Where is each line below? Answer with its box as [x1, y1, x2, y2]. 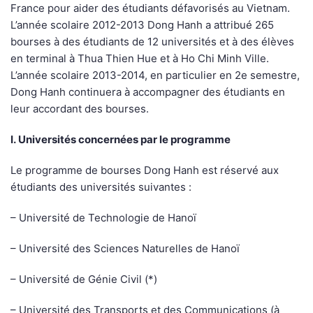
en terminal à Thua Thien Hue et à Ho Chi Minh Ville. [10, 52, 269, 66]
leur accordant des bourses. [10, 102, 149, 116]
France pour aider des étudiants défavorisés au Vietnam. [10, 1, 290, 15]
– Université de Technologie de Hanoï [10, 211, 196, 225]
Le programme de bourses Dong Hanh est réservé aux [10, 163, 279, 177]
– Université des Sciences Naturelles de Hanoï [10, 242, 240, 256]
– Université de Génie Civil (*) [10, 272, 157, 286]
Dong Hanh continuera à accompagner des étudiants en [10, 85, 285, 99]
